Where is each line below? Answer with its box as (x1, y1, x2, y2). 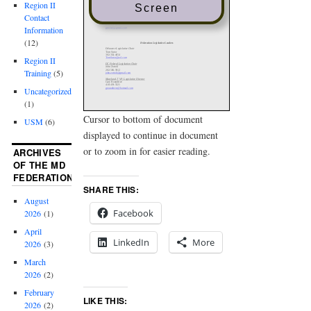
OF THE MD (13, 158, 65, 172)
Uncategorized (24, 85, 72, 97)
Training (24, 67, 52, 79)
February (24, 287, 55, 299)
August (24, 195, 49, 207)
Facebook (112, 206, 153, 219)
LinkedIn (112, 235, 149, 249)
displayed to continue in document (83, 128, 218, 142)
